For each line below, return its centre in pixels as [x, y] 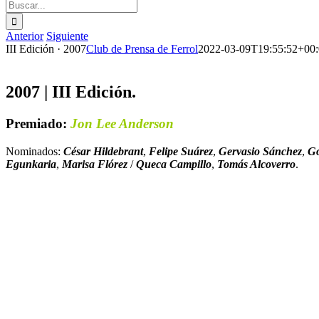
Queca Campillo [174, 164]
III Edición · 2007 [46, 49]
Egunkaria [31, 164]
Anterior [25, 36]
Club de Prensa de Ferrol [142, 49]
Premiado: [38, 123]
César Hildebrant [103, 151]
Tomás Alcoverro [256, 164]
